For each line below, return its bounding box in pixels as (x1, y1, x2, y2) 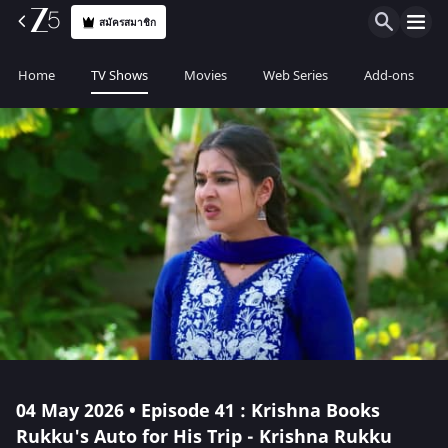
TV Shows (91, 66, 148, 85)
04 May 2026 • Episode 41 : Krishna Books (16, 398, 380, 424)
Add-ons (364, 66, 414, 85)
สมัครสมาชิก (99, 14, 157, 30)
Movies (184, 66, 227, 85)
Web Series (263, 66, 328, 85)
